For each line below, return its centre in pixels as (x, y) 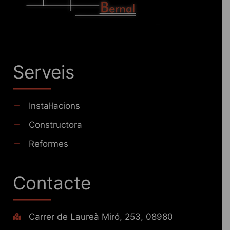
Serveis (44, 72)
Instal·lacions (54, 106)
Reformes (49, 144)
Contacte (52, 183)
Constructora (55, 125)
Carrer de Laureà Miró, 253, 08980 (101, 217)
